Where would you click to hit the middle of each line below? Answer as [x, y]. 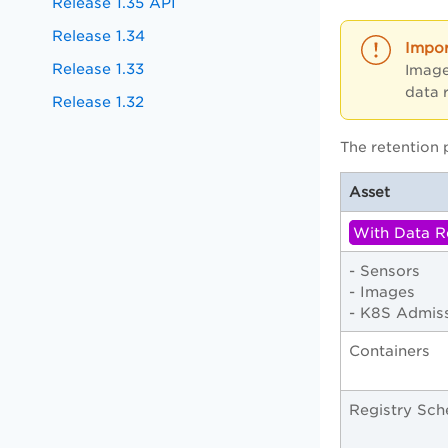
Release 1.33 [98, 68]
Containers [389, 351]
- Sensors [384, 271]
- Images [384, 292]
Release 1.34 [99, 35]
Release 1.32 [98, 101]
